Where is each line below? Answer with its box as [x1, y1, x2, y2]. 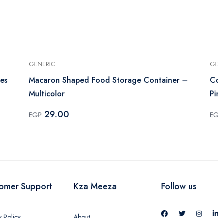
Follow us [161, 180, 197, 193]
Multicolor [29, 88, 65, 99]
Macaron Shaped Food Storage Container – [29, 74, 188, 86]
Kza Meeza [73, 180, 117, 193]
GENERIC [29, 59, 55, 69]
